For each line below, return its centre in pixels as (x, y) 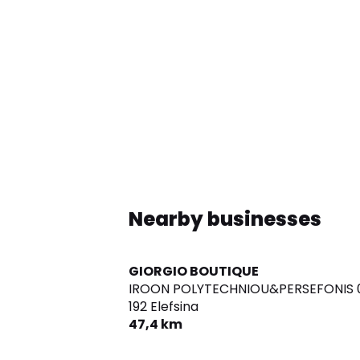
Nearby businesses (225, 219)
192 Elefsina (164, 307)
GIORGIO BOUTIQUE (194, 272)
